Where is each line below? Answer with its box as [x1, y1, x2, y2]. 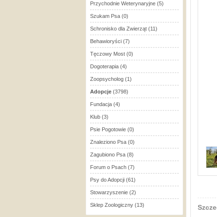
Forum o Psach [90, 164, 126, 170]
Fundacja [90, 101, 112, 107]
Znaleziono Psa [90, 139, 126, 145]
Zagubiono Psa [90, 152, 125, 157]
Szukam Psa [90, 13, 120, 19]
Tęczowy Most [90, 51, 125, 57]
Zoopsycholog [90, 76, 124, 82]
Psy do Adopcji [90, 177, 124, 183]
